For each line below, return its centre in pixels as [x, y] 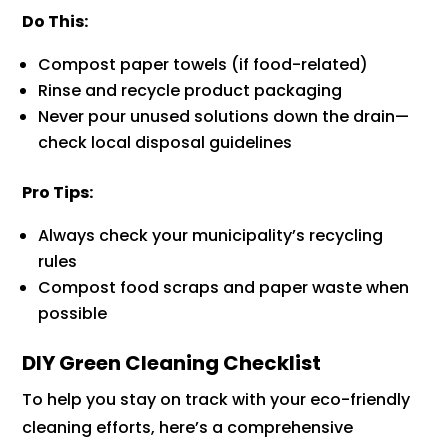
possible [73, 314]
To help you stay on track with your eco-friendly [216, 400]
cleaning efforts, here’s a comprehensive [188, 428]
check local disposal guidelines [165, 143]
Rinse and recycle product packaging [190, 91]
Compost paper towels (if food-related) [203, 65]
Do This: [55, 22]
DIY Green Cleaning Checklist [172, 363]
